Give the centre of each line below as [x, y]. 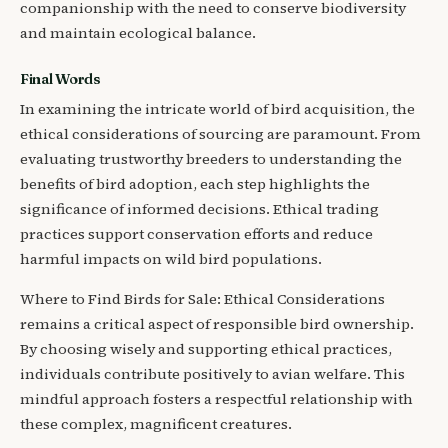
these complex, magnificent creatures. [156, 423]
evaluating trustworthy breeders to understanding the [211, 159]
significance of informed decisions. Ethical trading [199, 209]
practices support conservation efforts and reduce [196, 234]
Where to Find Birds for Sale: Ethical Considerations [202, 298]
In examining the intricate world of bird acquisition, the [217, 109]
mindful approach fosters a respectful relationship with [216, 398]
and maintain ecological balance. [138, 33]
